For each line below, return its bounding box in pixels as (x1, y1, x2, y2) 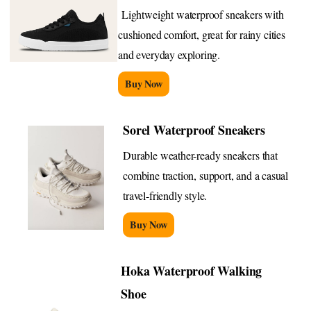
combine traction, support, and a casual (123, 167, 289, 183)
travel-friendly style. (123, 187, 208, 203)
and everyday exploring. (118, 47, 221, 62)
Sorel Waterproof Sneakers (123, 120, 265, 139)
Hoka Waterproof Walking (121, 261, 262, 280)
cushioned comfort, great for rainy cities (118, 26, 285, 42)
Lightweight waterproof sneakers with (118, 6, 284, 22)
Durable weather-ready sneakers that (123, 147, 278, 162)
